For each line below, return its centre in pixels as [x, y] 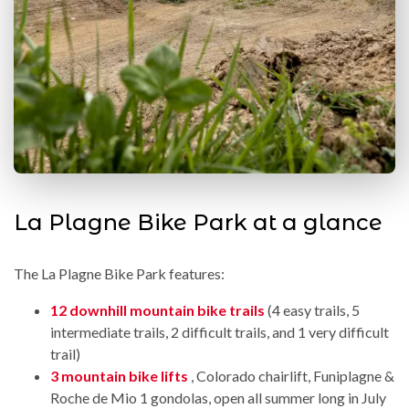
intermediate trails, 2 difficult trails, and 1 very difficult [220, 331]
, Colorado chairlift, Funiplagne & [293, 375]
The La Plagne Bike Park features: [119, 273]
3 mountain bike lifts [119, 375]
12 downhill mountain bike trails [157, 309]
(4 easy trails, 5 [314, 309]
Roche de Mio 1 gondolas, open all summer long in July [218, 397]
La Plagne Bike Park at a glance [198, 222]
